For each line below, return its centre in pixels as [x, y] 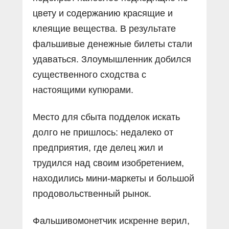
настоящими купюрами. [83, 90]
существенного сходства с [89, 75]
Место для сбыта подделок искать [106, 117]
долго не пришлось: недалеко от [103, 133]
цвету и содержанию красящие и [103, 14]
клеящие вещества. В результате [104, 29]
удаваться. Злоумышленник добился [112, 60]
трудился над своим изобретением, [108, 163]
